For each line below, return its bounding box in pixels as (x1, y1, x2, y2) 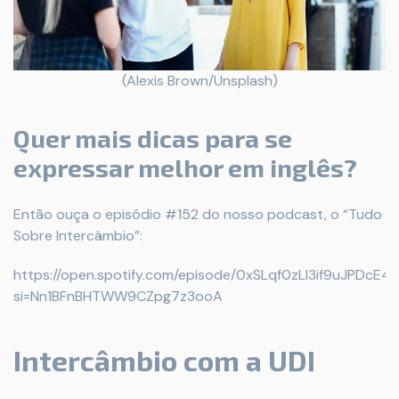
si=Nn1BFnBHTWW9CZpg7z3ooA (13, 286, 223, 305)
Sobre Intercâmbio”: (13, 225, 142, 245)
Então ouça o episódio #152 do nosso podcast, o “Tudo (13, 204, 382, 224)
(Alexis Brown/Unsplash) (121, 70, 278, 90)
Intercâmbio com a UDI (13, 342, 315, 377)
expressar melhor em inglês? (13, 151, 357, 183)
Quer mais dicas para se (13, 122, 292, 153)
